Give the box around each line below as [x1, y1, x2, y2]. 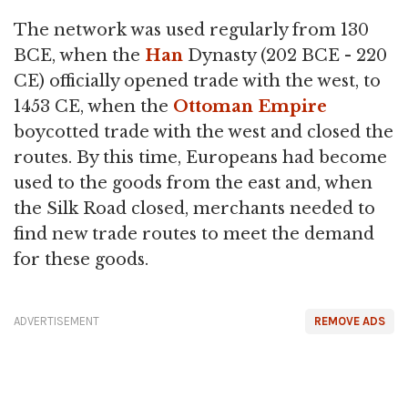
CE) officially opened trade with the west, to [14, 71, 381, 91]
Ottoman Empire [173, 97, 327, 117]
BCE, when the [14, 46, 145, 66]
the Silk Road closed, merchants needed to [14, 199, 375, 219]
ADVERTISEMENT [14, 314, 99, 328]
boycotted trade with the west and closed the [14, 122, 393, 142]
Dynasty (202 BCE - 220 [183, 46, 387, 66]
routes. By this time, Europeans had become [14, 148, 387, 168]
